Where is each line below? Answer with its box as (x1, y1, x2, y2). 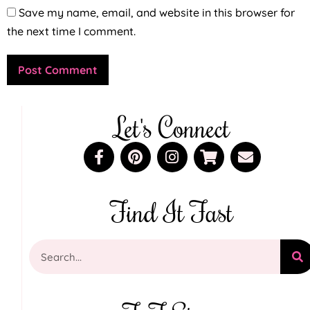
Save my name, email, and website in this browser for (19, 6, 295, 20)
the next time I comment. (7, 24, 136, 39)
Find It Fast (111, 194, 233, 230)
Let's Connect (114, 109, 230, 145)
